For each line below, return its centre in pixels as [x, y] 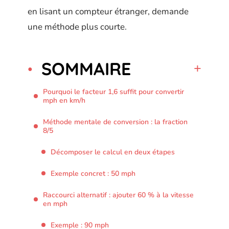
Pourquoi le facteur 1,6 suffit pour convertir [113, 91]
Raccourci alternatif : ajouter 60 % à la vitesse [118, 195]
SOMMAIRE [86, 68]
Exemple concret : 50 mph [93, 173]
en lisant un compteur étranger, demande [108, 12]
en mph [55, 203]
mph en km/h [64, 100]
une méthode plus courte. [77, 27]
